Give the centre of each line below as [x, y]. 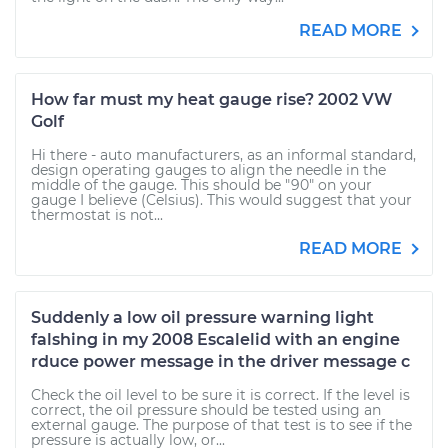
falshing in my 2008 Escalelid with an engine [215, 339]
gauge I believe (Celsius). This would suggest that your [221, 200]
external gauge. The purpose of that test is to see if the [221, 425]
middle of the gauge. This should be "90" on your [201, 185]
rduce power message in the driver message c [220, 361]
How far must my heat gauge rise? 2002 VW [211, 99]
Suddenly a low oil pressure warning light [202, 317]
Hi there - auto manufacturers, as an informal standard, [223, 155]
